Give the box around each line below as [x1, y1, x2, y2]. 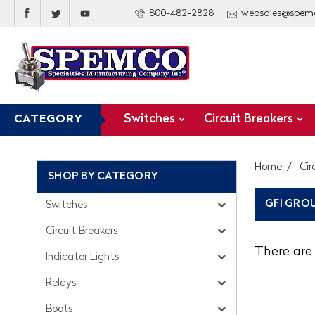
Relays [46, 278, 79, 289]
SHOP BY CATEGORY [48, 172, 158, 182]
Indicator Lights [46, 252, 122, 263]
